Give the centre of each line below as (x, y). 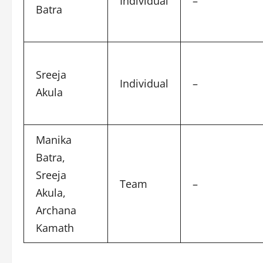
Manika (54, 140)
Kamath (55, 228)
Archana (56, 210)
